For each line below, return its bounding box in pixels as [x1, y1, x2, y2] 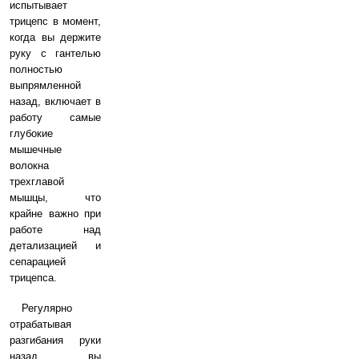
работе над [10, 224, 101, 236]
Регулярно [22, 302, 72, 314]
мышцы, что [10, 192, 101, 204]
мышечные [10, 143, 62, 155]
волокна [10, 159, 49, 171]
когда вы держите [10, 31, 101, 43]
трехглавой [10, 175, 64, 188]
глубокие [10, 127, 53, 139]
